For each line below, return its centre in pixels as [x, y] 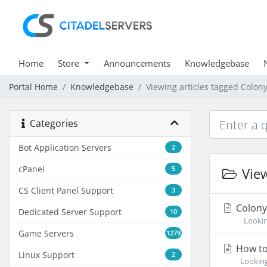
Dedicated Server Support [70, 212]
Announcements [137, 63]
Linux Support [46, 255]
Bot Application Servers [65, 148]
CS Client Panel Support [66, 190]
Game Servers [46, 233]
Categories [52, 123]
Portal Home [33, 87]
